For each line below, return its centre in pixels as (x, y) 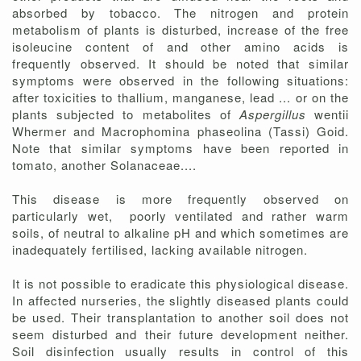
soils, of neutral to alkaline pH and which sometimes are (180, 233)
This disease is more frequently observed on (180, 199)
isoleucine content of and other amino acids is (180, 47)
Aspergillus (277, 114)
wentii (332, 114)
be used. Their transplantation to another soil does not (180, 317)
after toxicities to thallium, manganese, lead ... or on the (180, 98)
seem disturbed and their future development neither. (180, 334)
